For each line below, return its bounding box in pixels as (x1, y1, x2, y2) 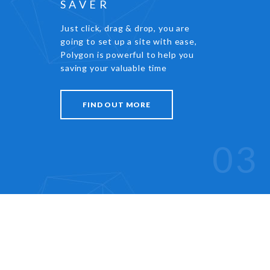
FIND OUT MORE (83, 100, 151, 109)
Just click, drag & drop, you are (60, 23, 190, 33)
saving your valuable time (60, 63, 167, 73)
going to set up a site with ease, (60, 36, 197, 46)
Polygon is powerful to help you (60, 49, 195, 60)
